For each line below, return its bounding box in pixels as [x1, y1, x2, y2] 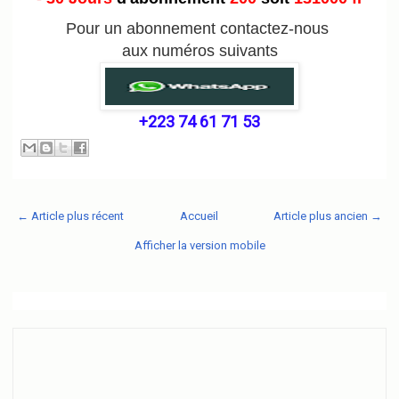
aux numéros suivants [121, 42, 278, 60]
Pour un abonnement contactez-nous [66, 20, 333, 37]
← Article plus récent [17, 208, 124, 223]
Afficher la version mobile [134, 238, 265, 252]
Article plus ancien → [273, 208, 382, 223]
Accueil [179, 208, 218, 223]
